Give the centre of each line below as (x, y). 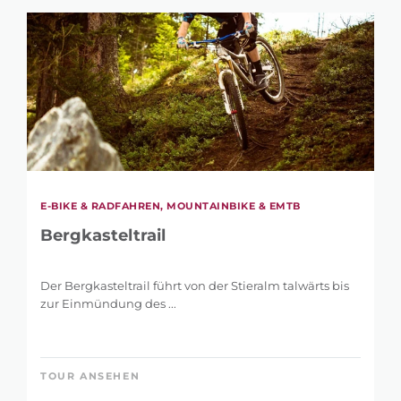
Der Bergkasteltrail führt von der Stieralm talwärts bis (195, 285)
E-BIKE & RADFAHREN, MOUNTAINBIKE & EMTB (171, 205)
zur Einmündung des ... (108, 303)
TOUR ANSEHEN (90, 375)
